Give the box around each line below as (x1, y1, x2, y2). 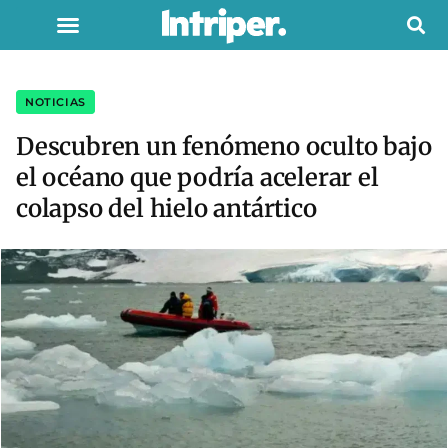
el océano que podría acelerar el (16, 162, 379, 193)
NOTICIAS (25, 95, 86, 109)
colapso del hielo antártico (16, 193, 317, 224)
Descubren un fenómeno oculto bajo (16, 131, 432, 162)
